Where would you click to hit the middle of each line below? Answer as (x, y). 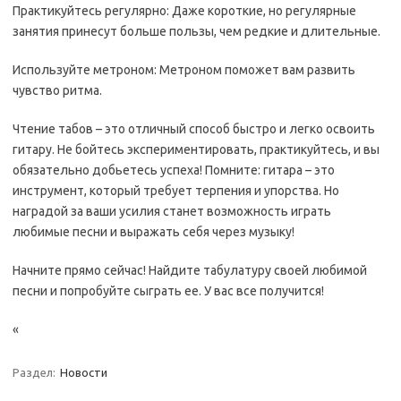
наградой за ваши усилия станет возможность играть (172, 211)
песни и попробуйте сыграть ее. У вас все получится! (168, 291)
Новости (84, 372)
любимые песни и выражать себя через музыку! (154, 232)
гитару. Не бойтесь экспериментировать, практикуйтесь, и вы (196, 149)
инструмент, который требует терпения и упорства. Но (176, 191)
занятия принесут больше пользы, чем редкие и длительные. (196, 31)
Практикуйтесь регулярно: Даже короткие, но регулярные (184, 11)
